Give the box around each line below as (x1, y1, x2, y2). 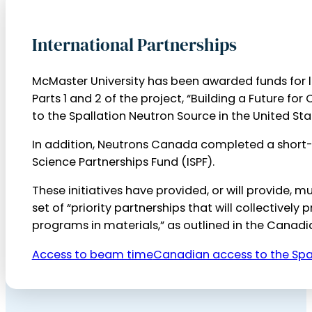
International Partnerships (31, 33, 237, 57)
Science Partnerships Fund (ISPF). (31, 154, 214, 171)
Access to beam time (31, 246, 153, 263)
